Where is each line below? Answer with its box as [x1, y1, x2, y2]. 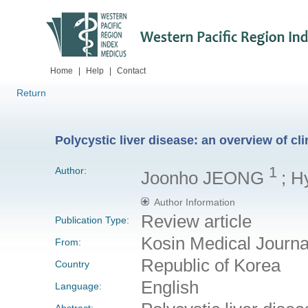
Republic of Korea [140, 254, 280, 276]
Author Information [153, 196, 235, 208]
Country [55, 258, 89, 269]
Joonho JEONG [140, 167, 269, 188]
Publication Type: [55, 214, 129, 225]
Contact [117, 66, 146, 76]
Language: [55, 280, 102, 291]
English [140, 276, 199, 298]
